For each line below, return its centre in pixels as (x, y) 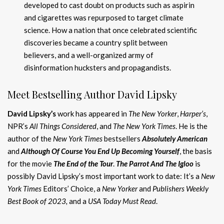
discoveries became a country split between (96, 42)
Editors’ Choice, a (72, 188)
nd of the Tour (92, 163)
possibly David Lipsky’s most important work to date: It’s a (104, 176)
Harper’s (193, 113)
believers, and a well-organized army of (89, 55)
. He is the (191, 126)
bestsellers (123, 138)
